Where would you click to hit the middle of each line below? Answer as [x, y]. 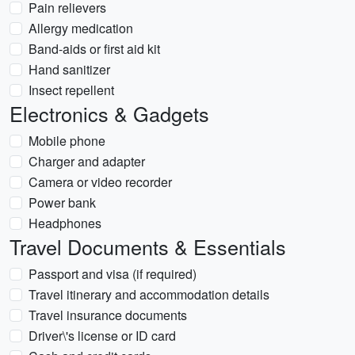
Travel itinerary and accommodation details [149, 294]
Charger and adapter [87, 161]
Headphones [65, 223]
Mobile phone [67, 141]
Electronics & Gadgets [109, 113]
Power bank [62, 202]
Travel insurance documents [108, 315]
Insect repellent [71, 90]
